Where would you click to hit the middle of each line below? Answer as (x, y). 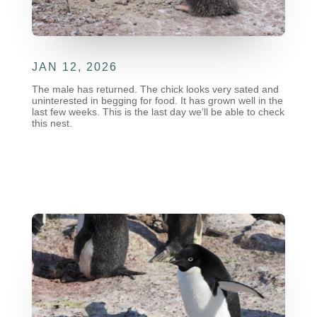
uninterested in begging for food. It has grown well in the (157, 101)
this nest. (52, 123)
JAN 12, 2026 (74, 67)
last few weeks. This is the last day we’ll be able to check (158, 112)
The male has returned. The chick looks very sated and (155, 90)
